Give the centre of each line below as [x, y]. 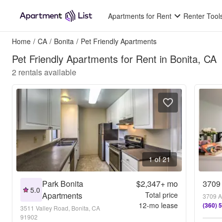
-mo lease [162, 205]
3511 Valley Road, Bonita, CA [60, 208]
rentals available [47, 72]
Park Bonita [63, 184]
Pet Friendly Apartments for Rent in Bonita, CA [114, 59]
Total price [161, 195]
